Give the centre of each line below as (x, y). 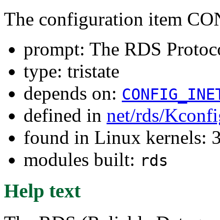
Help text (42, 191)
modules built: (82, 159)
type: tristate (71, 71)
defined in (65, 115)
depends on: (73, 93)
